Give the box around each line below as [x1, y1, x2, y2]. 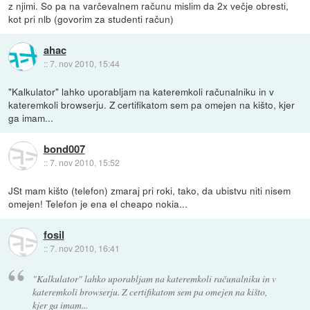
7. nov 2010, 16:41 [49, 242, 120, 255]
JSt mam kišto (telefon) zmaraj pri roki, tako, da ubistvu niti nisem [8, 183, 291, 197]
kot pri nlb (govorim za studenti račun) [8, 11, 174, 26]
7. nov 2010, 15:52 [49, 156, 120, 169]
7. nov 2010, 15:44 [49, 57, 120, 70]
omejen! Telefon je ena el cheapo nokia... [8, 196, 188, 210]
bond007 [43, 141, 85, 157]
